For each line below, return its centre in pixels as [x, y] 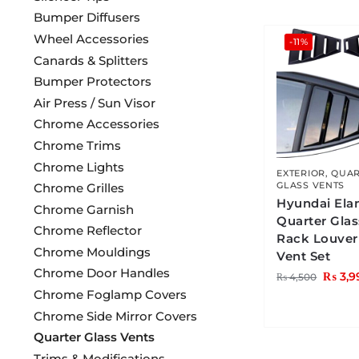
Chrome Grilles [79, 188]
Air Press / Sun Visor [94, 103]
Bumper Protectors [92, 82]
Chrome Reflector [87, 231]
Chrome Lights [79, 167]
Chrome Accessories [96, 124]
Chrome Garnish [83, 209]
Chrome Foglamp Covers [110, 295]
